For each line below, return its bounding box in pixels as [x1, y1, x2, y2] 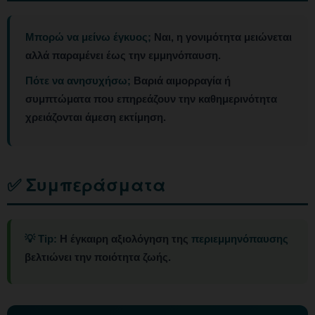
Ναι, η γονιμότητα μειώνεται [151, 31, 292, 44]
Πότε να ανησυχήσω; [25, 75, 131, 87]
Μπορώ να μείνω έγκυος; [25, 31, 151, 44]
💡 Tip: [25, 233, 57, 245]
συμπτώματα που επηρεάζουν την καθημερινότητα [25, 93, 277, 105]
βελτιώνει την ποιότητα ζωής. [25, 251, 171, 264]
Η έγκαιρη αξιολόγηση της [57, 233, 191, 245]
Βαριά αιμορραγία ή [131, 75, 231, 87]
